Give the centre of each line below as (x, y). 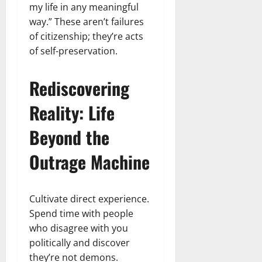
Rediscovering (79, 88)
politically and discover (80, 242)
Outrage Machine (89, 161)
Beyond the (69, 137)
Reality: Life (72, 112)
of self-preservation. (73, 51)
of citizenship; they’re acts (86, 36)
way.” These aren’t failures (87, 21)
